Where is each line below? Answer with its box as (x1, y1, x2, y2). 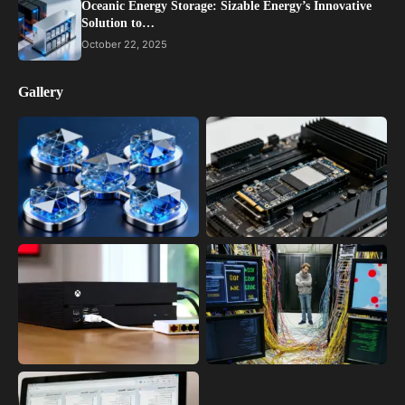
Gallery (18, 83, 63, 99)
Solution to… (81, 15, 155, 30)
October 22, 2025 (81, 37, 167, 51)
